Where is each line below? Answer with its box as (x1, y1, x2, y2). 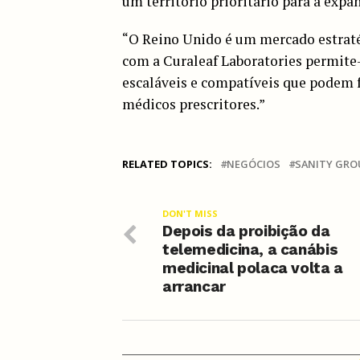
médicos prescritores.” (122, 94, 265, 113)
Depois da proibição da (162, 221, 330, 240)
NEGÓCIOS (227, 156, 280, 171)
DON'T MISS (162, 207, 218, 219)
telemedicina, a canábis (162, 239, 338, 259)
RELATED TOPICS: (122, 156, 212, 171)
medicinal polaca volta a (162, 258, 343, 277)
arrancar (162, 276, 226, 296)
